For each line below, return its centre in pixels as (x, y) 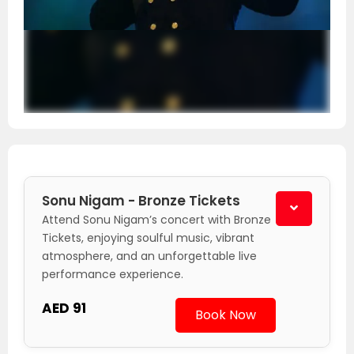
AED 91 (64, 308)
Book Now (226, 315)
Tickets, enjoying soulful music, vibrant (148, 238)
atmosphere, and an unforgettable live (149, 256)
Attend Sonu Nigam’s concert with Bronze (156, 220)
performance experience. (113, 275)
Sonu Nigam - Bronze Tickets (141, 201)
